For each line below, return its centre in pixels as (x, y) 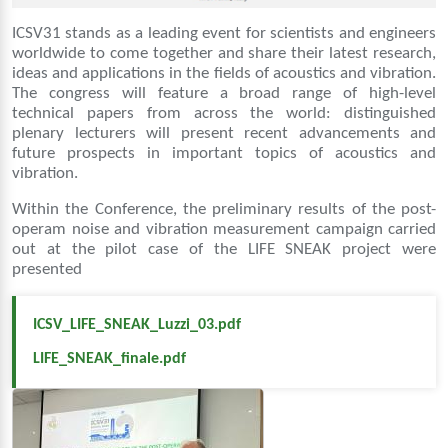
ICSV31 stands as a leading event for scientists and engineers (224, 33)
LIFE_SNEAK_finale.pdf (109, 358)
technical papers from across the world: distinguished (224, 113)
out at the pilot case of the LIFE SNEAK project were (224, 249)
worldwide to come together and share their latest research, (224, 53)
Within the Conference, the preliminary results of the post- (224, 209)
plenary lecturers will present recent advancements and (224, 133)
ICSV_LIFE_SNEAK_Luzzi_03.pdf (137, 324)
